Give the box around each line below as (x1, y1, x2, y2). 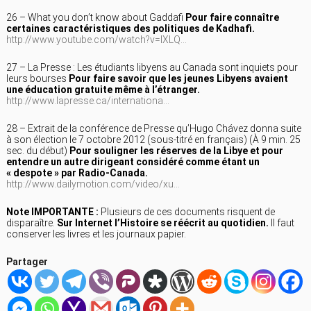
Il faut (269, 217, 294, 228)
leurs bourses (6, 72, 69, 84)
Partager (6, 255, 48, 267)
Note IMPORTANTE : (6, 205, 99, 217)
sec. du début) (6, 144, 69, 156)
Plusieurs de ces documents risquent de (99, 205, 275, 217)
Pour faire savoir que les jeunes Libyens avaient (69, 72, 288, 84)
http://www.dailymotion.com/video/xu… (6, 178, 180, 190)
